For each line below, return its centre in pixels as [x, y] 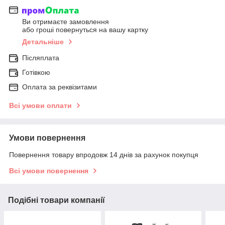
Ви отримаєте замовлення [66, 22]
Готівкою [36, 73]
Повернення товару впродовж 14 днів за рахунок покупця [104, 155]
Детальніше [43, 42]
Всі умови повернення [49, 171]
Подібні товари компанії [57, 200]
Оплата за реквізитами [60, 87]
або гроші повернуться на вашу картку [85, 30]
